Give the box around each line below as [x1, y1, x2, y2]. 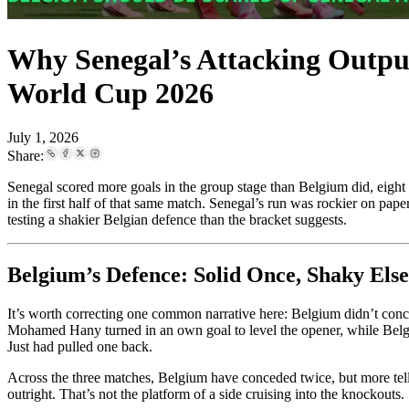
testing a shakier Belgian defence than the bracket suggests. [7, 212, 347, 228]
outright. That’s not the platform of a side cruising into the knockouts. [7, 385, 404, 402]
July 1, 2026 [7, 130, 79, 146]
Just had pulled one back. [7, 338, 152, 354]
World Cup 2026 [7, 76, 214, 110]
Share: [7, 148, 44, 164]
